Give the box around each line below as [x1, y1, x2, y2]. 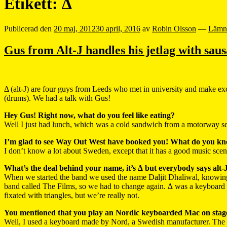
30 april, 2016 [96, 24, 140, 33]
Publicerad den [4, 24, 54, 33]
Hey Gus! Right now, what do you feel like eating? [4, 110, 175, 120]
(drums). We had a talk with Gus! [4, 93, 110, 102]
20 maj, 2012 [54, 24, 96, 33]
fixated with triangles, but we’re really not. [4, 191, 139, 200]
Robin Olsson [152, 24, 196, 33]
